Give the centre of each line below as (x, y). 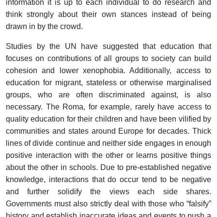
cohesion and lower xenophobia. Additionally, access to (108, 71)
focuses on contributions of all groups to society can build (108, 59)
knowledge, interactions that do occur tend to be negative (108, 180)
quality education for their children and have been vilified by (108, 119)
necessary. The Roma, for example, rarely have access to (108, 107)
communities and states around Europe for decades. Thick (108, 131)
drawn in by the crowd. (44, 27)
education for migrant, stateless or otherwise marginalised (108, 83)
